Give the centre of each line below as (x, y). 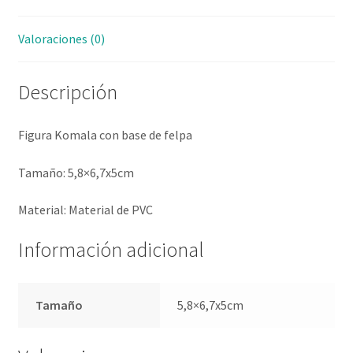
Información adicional (111, 249)
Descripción (67, 93)
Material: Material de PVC (85, 210)
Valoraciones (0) (61, 39)
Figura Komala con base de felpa (105, 134)
